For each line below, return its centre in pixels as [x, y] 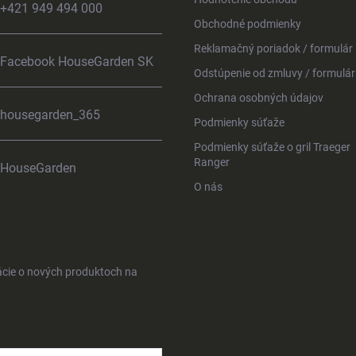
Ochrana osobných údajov [259, 98]
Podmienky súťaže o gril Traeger [272, 147]
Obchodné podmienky [248, 24]
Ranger [212, 162]
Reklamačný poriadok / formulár [273, 48]
